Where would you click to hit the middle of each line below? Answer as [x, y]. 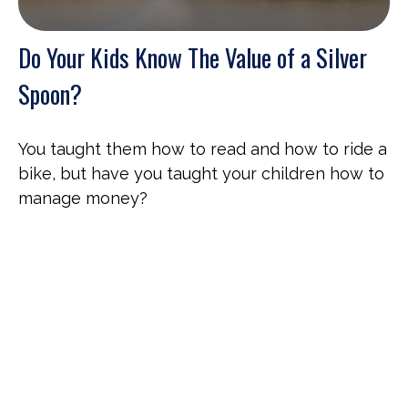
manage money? [83, 199]
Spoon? [50, 94]
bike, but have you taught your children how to [201, 174]
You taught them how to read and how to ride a [203, 149]
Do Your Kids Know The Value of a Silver [193, 58]
